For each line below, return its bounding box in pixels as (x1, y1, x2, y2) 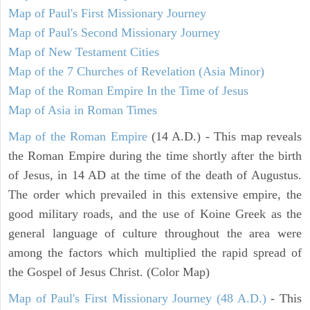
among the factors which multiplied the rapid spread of (8, 245, 302, 259)
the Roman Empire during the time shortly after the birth (8, 148, 302, 163)
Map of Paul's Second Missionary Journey (8, 25, 220, 39)
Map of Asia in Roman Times (8, 102, 157, 117)
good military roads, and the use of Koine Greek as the (8, 206, 302, 221)
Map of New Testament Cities (8, 44, 159, 59)
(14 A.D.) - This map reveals (147, 129, 302, 143)
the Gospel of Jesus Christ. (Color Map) (8, 264, 210, 279)
